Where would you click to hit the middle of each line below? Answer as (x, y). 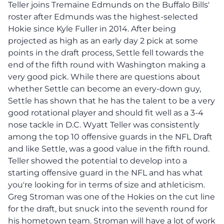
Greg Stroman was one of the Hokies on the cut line (111, 196)
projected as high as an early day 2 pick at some (103, 40)
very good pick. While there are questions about (104, 76)
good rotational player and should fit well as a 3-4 (106, 112)
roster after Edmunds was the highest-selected (103, 16)
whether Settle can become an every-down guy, (104, 88)
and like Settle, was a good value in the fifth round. (109, 148)
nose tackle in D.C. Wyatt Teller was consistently (104, 124)
